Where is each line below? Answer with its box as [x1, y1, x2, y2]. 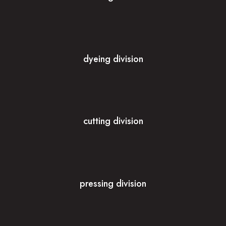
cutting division [83, 115, 143, 128]
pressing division [80, 177, 146, 191]
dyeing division [83, 52, 143, 66]
